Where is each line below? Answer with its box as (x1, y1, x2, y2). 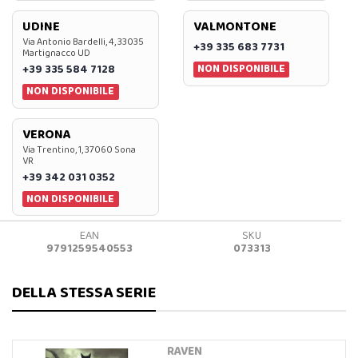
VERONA (22, 124, 71, 145)
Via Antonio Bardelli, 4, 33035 (22, 34, 144, 50)
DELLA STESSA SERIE (12, 279, 156, 305)
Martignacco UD (22, 46, 90, 62)
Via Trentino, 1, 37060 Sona (22, 141, 136, 157)
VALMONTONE (193, 17, 276, 38)
